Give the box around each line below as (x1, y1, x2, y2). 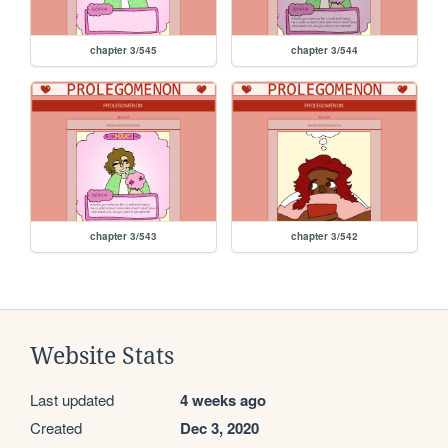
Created (30, 416, 82, 438)
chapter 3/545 (90, 42, 158, 57)
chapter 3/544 (291, 42, 359, 57)
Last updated (30, 388, 114, 410)
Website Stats (30, 342, 174, 369)
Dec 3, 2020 (180, 416, 259, 439)
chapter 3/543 (90, 228, 158, 243)
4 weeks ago (180, 388, 266, 411)
